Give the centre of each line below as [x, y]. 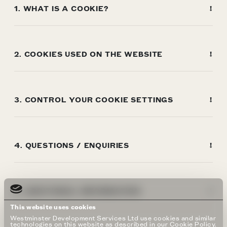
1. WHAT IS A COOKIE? [62, 8]
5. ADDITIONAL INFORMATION [77, 191]
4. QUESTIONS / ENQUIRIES [72, 145]
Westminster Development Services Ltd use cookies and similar [113, 218]
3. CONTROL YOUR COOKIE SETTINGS [94, 100]
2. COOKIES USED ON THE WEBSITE [89, 54]
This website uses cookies [53, 207]
